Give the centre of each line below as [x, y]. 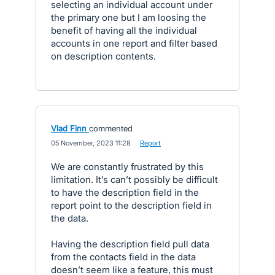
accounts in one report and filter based [134, 43]
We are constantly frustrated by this [127, 167]
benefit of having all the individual [124, 30]
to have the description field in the [125, 192]
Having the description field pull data [130, 244]
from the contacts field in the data [123, 257]
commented [111, 128]
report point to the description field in [131, 205]
